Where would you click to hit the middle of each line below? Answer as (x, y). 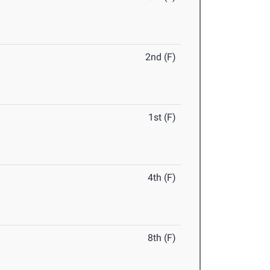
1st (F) (162, 118)
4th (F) (162, 178)
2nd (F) (161, 57)
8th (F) (162, 238)
